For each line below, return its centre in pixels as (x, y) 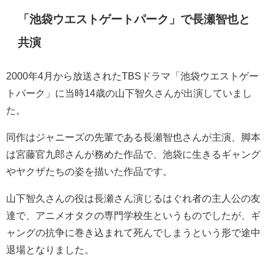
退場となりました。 (50, 250)
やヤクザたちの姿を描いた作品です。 (89, 172)
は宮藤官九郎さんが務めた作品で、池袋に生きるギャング (133, 154)
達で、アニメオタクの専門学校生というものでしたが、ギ (133, 216)
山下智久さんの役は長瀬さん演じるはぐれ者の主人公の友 (133, 198)
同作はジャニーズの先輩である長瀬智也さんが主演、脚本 (133, 137)
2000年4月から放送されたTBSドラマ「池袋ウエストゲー (132, 76)
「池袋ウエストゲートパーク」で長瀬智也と (134, 20)
